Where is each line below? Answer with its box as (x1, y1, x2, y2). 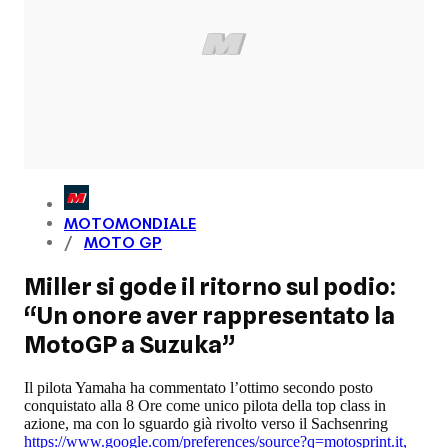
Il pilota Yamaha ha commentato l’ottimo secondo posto (24, 378, 373, 396)
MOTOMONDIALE (64, 213, 196, 233)
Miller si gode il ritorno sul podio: (24, 271, 396, 301)
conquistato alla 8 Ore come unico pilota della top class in (24, 396, 386, 414)
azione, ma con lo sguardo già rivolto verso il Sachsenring (24, 414, 388, 432)
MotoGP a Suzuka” (24, 329, 235, 359)
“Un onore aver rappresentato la (24, 300, 395, 330)
